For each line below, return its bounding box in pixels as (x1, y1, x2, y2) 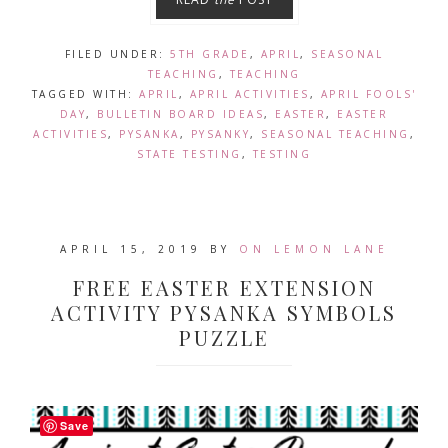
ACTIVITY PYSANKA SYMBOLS (51, 299, 397, 326)
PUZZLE (178, 324, 270, 351)
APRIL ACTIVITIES (189, 87, 310, 101)
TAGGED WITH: (31, 87, 139, 101)
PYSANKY (190, 127, 250, 141)
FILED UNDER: (64, 47, 171, 61)
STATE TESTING (137, 147, 242, 161)
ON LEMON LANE (238, 242, 389, 256)
